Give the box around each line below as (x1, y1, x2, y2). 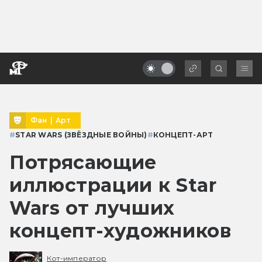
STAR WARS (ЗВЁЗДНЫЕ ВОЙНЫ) (15, 130, 147, 139)
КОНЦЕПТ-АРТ (153, 130, 213, 139)
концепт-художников (9, 219, 232, 242)
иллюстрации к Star (9, 173, 217, 196)
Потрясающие (9, 150, 157, 174)
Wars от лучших (9, 196, 175, 219)
